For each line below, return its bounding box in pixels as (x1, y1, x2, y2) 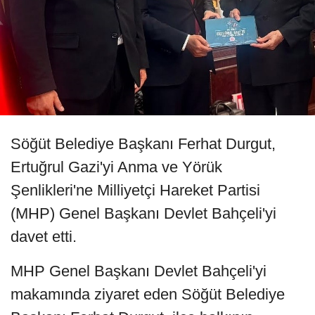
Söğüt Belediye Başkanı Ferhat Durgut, (11, 135, 276, 153)
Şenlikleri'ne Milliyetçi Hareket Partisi (11, 181, 260, 200)
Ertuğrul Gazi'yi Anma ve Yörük (11, 158, 222, 176)
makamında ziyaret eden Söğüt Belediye (11, 285, 285, 304)
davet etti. (11, 228, 77, 246)
